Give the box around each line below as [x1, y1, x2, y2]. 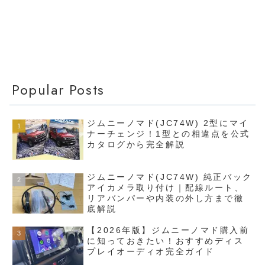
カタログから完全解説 [87, 140, 186, 150]
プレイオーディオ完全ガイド [87, 247, 215, 257]
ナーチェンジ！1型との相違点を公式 [87, 129, 250, 139]
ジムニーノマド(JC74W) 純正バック [87, 172, 253, 182]
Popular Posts [12, 79, 105, 101]
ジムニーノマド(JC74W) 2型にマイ [87, 118, 249, 128]
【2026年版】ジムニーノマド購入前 [87, 225, 250, 235]
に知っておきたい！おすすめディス [87, 236, 244, 246]
